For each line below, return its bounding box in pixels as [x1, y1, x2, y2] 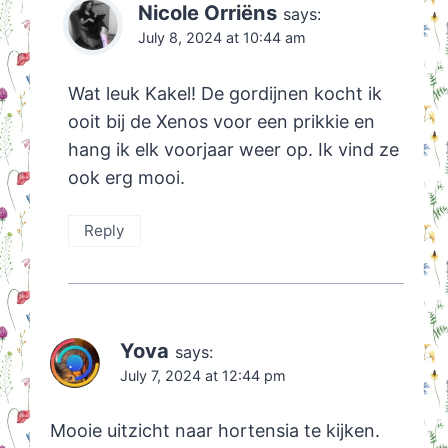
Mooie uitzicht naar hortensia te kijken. [49, 420, 380, 442]
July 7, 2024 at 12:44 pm [119, 366, 286, 384]
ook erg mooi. [67, 166, 185, 188]
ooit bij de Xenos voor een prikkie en [67, 110, 375, 132]
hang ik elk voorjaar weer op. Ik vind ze [67, 138, 399, 160]
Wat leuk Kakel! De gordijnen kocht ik [67, 82, 382, 104]
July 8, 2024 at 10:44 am [137, 29, 306, 47]
